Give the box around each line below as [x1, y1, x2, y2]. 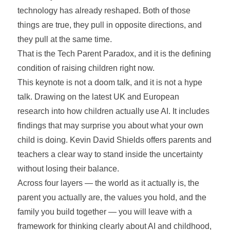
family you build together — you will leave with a [17, 207, 192, 216]
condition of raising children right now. [17, 63, 155, 72]
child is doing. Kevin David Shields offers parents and [17, 135, 212, 144]
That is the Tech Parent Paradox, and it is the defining [17, 49, 211, 58]
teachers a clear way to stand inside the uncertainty [17, 149, 203, 159]
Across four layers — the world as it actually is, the [17, 178, 199, 187]
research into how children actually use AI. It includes [17, 106, 209, 116]
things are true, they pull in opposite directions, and [17, 20, 202, 29]
